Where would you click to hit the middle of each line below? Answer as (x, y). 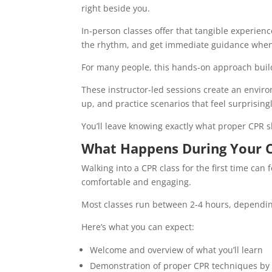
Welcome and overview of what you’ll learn (177, 250)
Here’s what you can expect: (138, 227)
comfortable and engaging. (138, 182)
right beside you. (117, 8)
